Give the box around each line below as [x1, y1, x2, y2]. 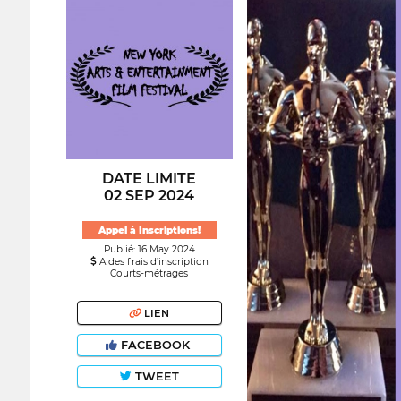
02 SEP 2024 [104, 186, 195, 204]
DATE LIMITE [102, 169, 197, 187]
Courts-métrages [110, 268, 189, 280]
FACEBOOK [116, 338, 193, 353]
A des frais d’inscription [96, 256, 209, 269]
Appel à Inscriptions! [98, 224, 200, 236]
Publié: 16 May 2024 [103, 243, 195, 256]
